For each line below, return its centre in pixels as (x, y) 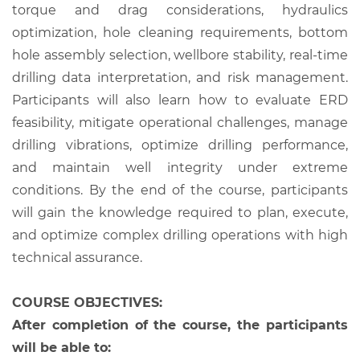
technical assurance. (77, 257)
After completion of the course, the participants (180, 325)
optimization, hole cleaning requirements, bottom (180, 32)
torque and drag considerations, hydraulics (180, 10)
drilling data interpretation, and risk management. (180, 77)
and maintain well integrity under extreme (180, 167)
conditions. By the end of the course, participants (180, 190)
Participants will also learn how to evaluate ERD (180, 100)
